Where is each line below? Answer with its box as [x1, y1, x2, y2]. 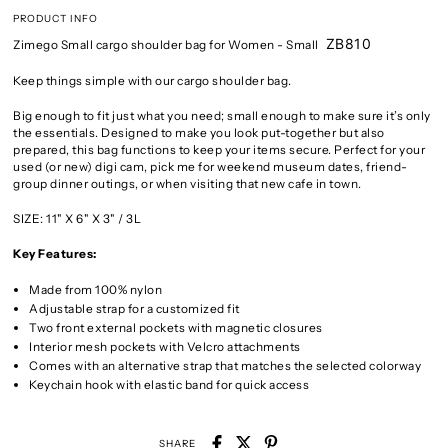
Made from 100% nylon [29, 281, 163, 297]
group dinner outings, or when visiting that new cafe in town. [13, 176, 365, 192]
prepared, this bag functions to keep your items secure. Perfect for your [13, 142, 426, 158]
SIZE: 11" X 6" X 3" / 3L [13, 210, 142, 226]
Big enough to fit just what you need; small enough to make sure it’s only [13, 108, 431, 124]
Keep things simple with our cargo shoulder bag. [13, 73, 295, 89]
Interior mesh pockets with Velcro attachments [29, 338, 301, 354]
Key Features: [13, 245, 97, 261]
